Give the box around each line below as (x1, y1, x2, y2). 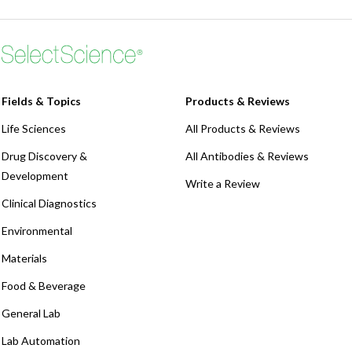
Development (2, 169, 68, 183)
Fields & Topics (2, 94, 81, 108)
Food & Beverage (2, 279, 86, 293)
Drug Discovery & (2, 149, 87, 163)
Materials (2, 251, 47, 266)
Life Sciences (2, 122, 66, 136)
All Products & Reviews (185, 122, 300, 136)
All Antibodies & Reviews (185, 149, 309, 163)
